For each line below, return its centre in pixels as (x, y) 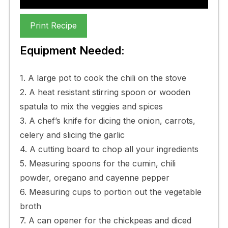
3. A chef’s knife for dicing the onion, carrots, (107, 120)
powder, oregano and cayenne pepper (94, 177)
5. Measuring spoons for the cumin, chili (97, 163)
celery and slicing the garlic (72, 135)
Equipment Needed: (72, 50)
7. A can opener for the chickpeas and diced (105, 220)
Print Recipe (53, 25)
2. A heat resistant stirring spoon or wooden (105, 92)
